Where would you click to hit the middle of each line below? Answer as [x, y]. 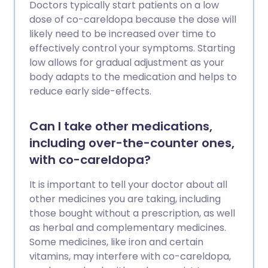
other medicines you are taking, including [125, 199]
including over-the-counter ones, [132, 143]
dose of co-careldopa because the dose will [133, 19]
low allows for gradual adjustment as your [127, 63]
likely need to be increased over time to [123, 34]
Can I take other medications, [121, 126]
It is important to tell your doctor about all [128, 185]
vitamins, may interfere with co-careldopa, [130, 256]
